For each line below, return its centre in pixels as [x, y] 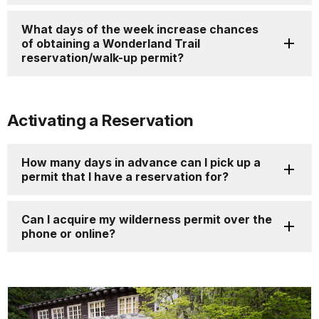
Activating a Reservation [100, 120]
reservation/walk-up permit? [103, 58]
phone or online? [68, 234]
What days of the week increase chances [140, 30]
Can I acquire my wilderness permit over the [147, 220]
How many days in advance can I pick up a [141, 163]
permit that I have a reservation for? [125, 177]
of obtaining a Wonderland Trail [111, 44]
